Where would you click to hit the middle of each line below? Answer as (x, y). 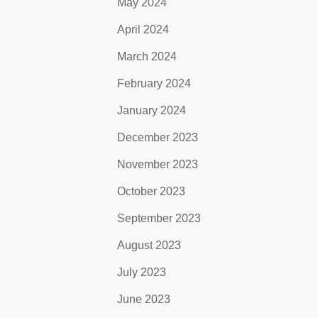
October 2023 (152, 191)
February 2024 (154, 83)
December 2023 (158, 137)
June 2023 (144, 299)
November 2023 (158, 164)
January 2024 (152, 110)
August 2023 (149, 245)
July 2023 (142, 272)
